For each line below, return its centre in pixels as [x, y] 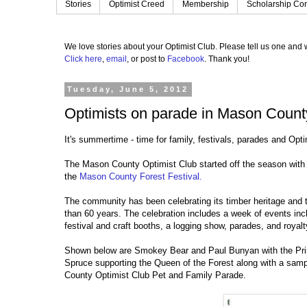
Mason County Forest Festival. [142, 177]
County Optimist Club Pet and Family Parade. [157, 275]
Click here [83, 59]
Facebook [186, 59]
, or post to [147, 59]
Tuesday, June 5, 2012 [128, 89]
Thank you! [229, 59]
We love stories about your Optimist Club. [142, 47]
